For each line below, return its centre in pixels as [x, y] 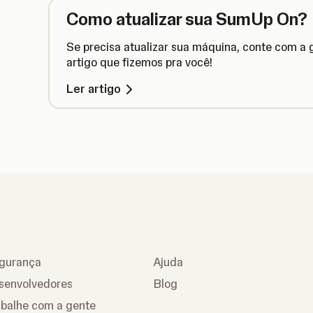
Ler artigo [94, 89]
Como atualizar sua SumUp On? [187, 19]
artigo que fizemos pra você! [139, 62]
